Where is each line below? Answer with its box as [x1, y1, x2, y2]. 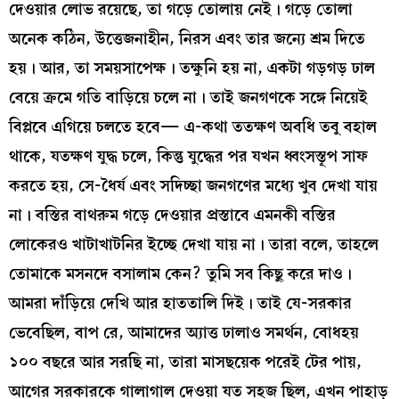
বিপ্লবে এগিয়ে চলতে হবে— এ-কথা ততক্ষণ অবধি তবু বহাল [9, 114, 377, 141]
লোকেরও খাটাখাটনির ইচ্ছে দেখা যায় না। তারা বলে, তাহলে [9, 232, 379, 258]
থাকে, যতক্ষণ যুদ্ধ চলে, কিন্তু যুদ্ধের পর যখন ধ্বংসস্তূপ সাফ [9, 143, 368, 170]
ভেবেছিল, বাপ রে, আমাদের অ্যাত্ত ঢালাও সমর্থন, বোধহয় [9, 320, 359, 346]
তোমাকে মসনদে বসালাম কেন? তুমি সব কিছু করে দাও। [9, 261, 352, 288]
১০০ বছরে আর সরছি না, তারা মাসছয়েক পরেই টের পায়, [9, 349, 362, 376]
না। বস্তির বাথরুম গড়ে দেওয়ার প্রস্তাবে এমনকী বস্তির [9, 202, 336, 229]
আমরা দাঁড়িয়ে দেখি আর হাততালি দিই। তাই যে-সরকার [9, 290, 352, 317]
